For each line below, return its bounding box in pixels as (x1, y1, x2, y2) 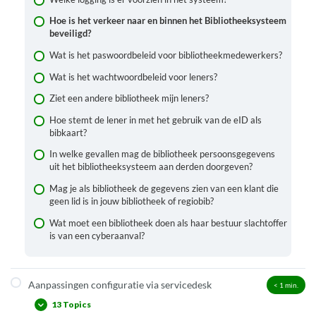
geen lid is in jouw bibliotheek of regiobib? (49, 196, 214, 207)
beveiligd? (49, 28, 91, 39)
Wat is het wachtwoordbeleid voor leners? (49, 71, 217, 83)
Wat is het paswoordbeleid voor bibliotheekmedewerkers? (49, 50, 282, 61)
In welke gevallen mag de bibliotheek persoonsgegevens (49, 149, 275, 160)
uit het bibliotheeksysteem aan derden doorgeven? (49, 162, 253, 173)
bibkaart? (49, 127, 87, 138)
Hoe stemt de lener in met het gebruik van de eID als (49, 114, 262, 126)
